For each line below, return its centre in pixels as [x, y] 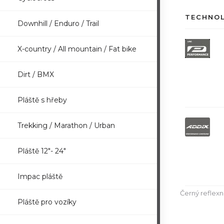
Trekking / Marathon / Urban [66, 125]
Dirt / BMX [36, 74]
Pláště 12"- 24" [42, 151]
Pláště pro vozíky [47, 202]
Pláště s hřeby [42, 100]
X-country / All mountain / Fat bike [77, 49]
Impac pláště [40, 176]
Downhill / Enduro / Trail [58, 23]
